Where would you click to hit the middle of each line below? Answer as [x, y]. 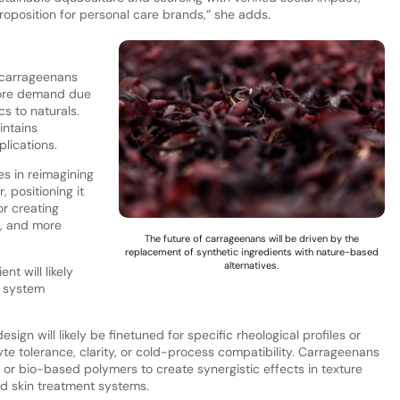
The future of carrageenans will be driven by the [251, 238]
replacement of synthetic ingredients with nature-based [251, 251]
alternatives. [252, 265]
